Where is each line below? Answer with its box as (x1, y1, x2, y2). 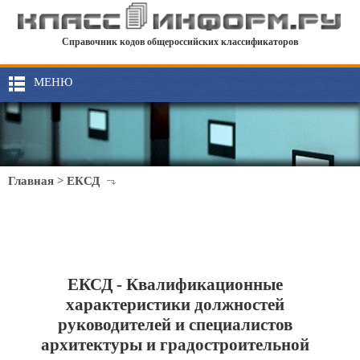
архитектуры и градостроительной (41, 335, 310, 354)
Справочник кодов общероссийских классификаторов (62, 36, 298, 48)
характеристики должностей (66, 295, 285, 314)
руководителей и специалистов (58, 315, 293, 334)
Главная (8, 174, 54, 187)
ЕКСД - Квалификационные (67, 275, 284, 294)
